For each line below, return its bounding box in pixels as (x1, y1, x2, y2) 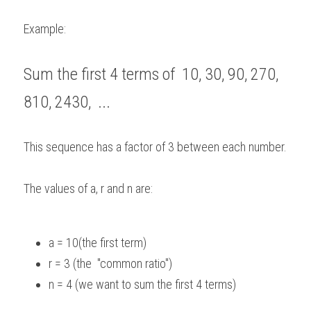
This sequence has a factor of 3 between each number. (287, 139, 295, 154)
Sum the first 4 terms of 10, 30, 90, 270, (24, 64, 278, 84)
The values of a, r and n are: (24, 180, 158, 196)
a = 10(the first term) (49, 235, 152, 250)
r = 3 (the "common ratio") (49, 255, 175, 271)
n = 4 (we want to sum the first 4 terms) (49, 276, 239, 292)
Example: (24, 21, 69, 36)
